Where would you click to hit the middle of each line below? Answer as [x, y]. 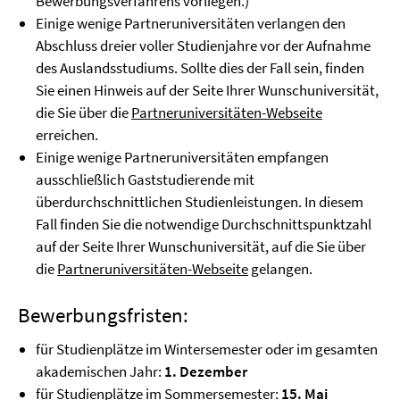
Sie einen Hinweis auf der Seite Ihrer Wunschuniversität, [207, 91]
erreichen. [67, 135]
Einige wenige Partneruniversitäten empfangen [182, 158]
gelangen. [280, 269]
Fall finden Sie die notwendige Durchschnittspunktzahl [204, 225]
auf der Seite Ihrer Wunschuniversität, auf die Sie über [201, 247]
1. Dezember [206, 372]
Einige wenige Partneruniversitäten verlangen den [191, 24]
